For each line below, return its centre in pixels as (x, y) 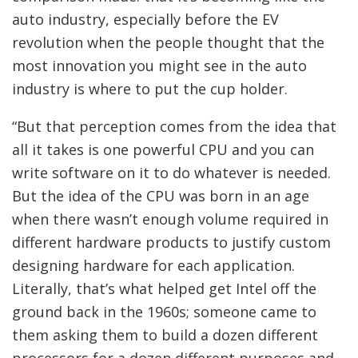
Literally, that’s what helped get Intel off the (164, 288)
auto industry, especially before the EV (145, 19)
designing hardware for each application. (153, 265)
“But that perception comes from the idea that (174, 126)
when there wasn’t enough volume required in (170, 219)
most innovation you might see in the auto (159, 66)
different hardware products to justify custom (171, 242)
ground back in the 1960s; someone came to (164, 312)
